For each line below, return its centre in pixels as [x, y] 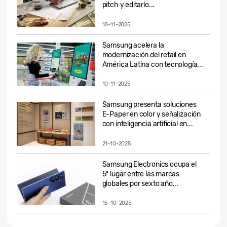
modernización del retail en [144, 55]
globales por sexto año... [140, 183]
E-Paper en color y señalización [152, 115]
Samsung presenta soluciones [149, 105]
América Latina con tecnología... [153, 64]
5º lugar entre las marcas [141, 174]
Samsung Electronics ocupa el [149, 164]
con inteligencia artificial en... [147, 124]
